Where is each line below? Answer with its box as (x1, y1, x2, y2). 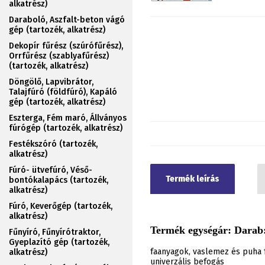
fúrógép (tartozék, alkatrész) (9, 123, 122, 133)
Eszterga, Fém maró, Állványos (9, 113, 127, 123)
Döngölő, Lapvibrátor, (9, 77, 93, 87)
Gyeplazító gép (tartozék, (9, 237, 109, 247)
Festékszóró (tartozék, (9, 139, 98, 149)
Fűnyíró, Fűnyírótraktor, (9, 227, 101, 237)
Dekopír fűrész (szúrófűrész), (9, 41, 123, 51)
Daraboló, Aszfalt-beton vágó (9, 15, 125, 25)
